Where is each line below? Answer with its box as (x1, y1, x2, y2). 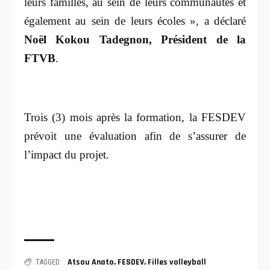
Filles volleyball (148, 256, 206, 268)
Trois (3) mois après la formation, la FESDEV (24, 110, 246, 124)
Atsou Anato (67, 256, 114, 268)
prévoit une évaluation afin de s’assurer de (24, 129, 246, 142)
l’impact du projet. (24, 148, 109, 161)
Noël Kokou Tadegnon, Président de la (24, 33, 246, 46)
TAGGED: (36, 257, 61, 266)
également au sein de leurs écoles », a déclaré (24, 14, 246, 27)
